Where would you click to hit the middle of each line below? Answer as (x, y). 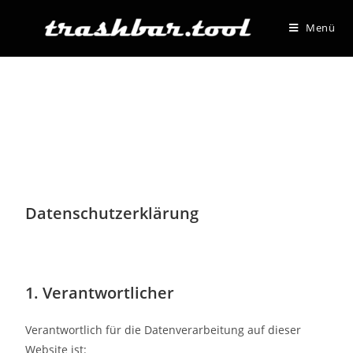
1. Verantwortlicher (100, 293)
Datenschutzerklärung (112, 213)
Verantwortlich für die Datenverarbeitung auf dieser (163, 330)
